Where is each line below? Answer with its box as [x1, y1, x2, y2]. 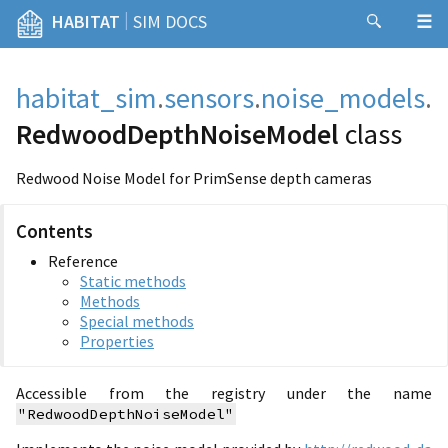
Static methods [80, 271, 186, 291]
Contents [16, 220, 93, 243]
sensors [164, 80, 254, 116]
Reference [48, 251, 118, 271]
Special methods [80, 311, 194, 331]
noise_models [261, 80, 425, 116]
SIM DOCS [133, 10, 207, 33]
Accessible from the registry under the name [16, 383, 432, 403]
